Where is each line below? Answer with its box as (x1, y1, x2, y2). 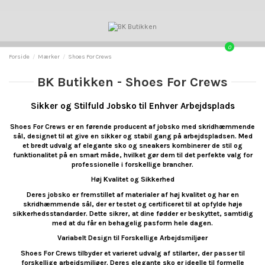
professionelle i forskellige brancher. (72, 160, 193, 169)
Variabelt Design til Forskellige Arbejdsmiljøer (57, 234, 208, 243)
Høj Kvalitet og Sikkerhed (91, 175, 174, 184)
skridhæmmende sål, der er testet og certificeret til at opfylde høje (22, 199, 243, 208)
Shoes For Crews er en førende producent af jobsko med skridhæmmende (10, 122, 255, 131)
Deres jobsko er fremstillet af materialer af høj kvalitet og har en (26, 190, 239, 199)
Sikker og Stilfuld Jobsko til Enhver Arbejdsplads (30, 100, 235, 111)
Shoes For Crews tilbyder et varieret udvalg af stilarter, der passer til (20, 248, 245, 257)
